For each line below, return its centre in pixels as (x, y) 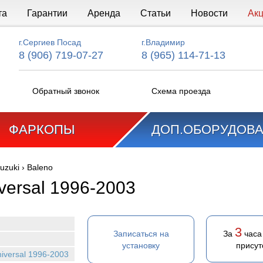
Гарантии (47, 13)
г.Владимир (163, 42)
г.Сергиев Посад (50, 42)
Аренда (104, 13)
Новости (209, 13)
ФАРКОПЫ (42, 129)
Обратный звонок (66, 91)
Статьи (155, 13)
